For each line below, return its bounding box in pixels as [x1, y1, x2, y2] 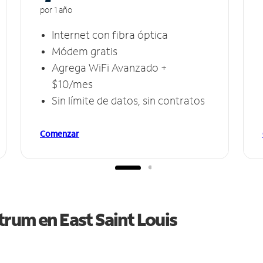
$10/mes [52, 76, 93, 91]
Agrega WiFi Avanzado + [52, 60, 167, 75]
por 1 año [40, 4, 72, 15]
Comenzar [40, 127, 79, 139]
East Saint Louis [59, 207, 177, 231]
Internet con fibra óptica [52, 27, 168, 42]
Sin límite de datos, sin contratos [52, 93, 205, 107]
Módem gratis [52, 43, 117, 58]
